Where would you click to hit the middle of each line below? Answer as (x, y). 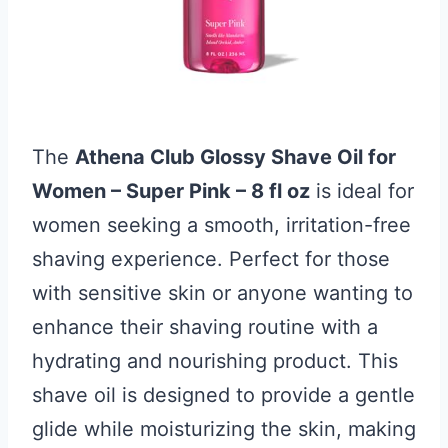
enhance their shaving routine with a (205, 327)
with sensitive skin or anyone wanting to (222, 293)
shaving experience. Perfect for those (211, 259)
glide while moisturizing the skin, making (224, 429)
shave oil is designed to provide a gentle (223, 395)
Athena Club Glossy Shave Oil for (235, 157)
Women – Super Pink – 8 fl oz (171, 191)
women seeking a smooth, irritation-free (221, 225)
